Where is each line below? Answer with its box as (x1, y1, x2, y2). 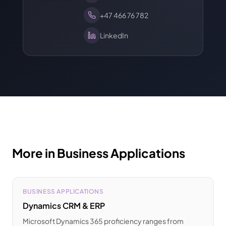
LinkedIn (100, 31, 128, 40)
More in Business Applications (12, 145, 185, 160)
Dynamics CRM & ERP (23, 200, 105, 211)
